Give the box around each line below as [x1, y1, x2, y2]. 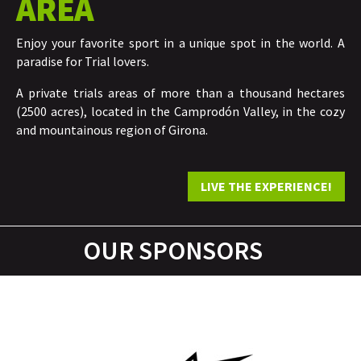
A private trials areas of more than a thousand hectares [16, 84, 345, 101]
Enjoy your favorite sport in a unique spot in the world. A [16, 34, 345, 51]
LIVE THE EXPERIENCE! [201, 177, 332, 194]
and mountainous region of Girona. [16, 121, 208, 138]
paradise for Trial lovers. [16, 52, 149, 69]
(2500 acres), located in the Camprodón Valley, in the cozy [16, 102, 345, 119]
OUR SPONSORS [82, 234, 263, 267]
